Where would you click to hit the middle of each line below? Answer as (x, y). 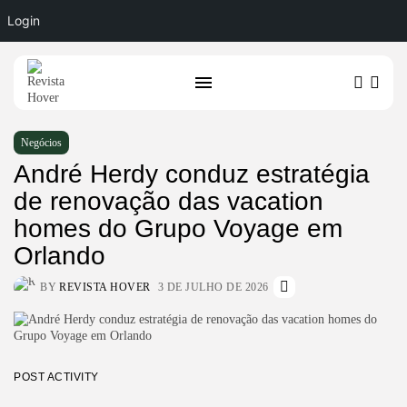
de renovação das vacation (169, 201)
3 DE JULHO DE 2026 (213, 287)
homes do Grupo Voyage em (178, 228)
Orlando (60, 255)
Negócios (41, 142)
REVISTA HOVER (105, 287)
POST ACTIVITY (56, 377)
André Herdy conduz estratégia (192, 174)
